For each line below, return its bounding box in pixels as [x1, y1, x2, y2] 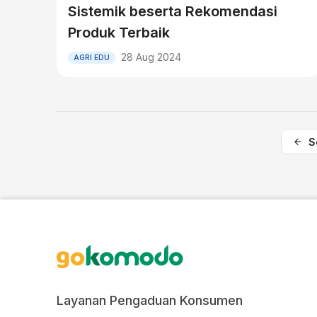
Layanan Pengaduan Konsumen [57, 293, 243, 308]
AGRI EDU [74, 52, 110, 62]
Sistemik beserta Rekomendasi [68, 3, 277, 20]
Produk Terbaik [68, 24, 170, 41]
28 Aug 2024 [121, 51, 181, 63]
